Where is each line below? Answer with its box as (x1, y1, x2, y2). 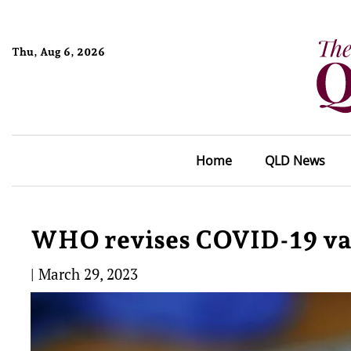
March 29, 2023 (38, 264, 138, 284)
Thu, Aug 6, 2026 (12, 45, 105, 58)
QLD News (264, 152, 325, 169)
